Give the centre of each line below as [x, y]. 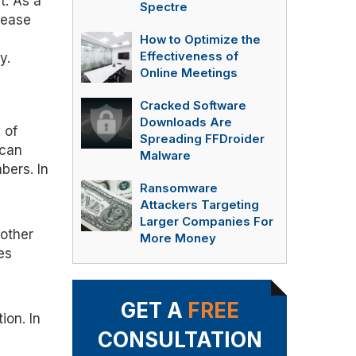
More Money [178, 238]
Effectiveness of [189, 56]
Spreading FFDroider [202, 139]
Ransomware [179, 188]
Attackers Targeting [199, 205]
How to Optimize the [200, 40]
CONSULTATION [180, 340]
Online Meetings [189, 73]
